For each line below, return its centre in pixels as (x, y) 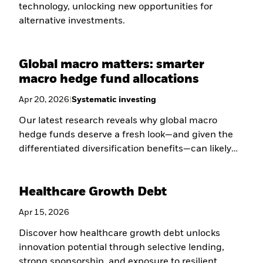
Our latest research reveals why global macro (118, 121)
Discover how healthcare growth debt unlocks (120, 233)
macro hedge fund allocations (109, 79)
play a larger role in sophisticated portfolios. (115, 163)
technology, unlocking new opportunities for (116, 7)
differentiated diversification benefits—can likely (125, 149)
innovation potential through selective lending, (122, 247)
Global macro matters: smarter (112, 65)
